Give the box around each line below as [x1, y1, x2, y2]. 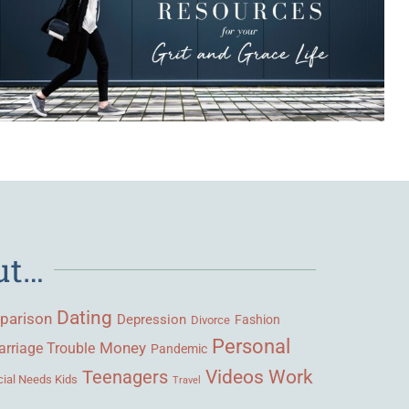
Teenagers [82, 366, 168, 388]
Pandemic [151, 341, 207, 356]
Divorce [191, 312, 230, 327]
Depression [117, 310, 186, 328]
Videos [205, 364, 264, 388]
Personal [212, 334, 290, 358]
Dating [57, 306, 112, 329]
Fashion [235, 311, 280, 327]
